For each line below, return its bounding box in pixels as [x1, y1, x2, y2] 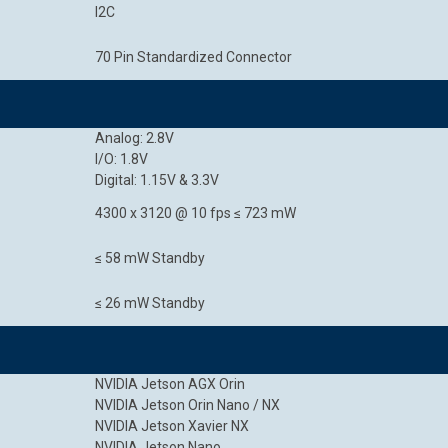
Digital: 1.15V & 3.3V [95, 172, 219, 188]
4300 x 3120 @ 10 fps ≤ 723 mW [95, 205, 296, 221]
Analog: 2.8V [95, 130, 174, 146]
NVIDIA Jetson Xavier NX [95, 418, 249, 434]
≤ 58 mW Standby [95, 250, 205, 266]
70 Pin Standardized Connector [95, 49, 292, 65]
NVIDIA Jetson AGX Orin [95, 376, 245, 392]
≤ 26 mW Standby [95, 295, 205, 311]
